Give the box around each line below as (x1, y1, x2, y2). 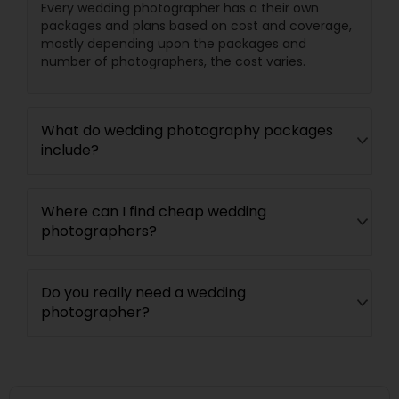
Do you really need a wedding (41, 281, 246, 303)
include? (41, 139, 99, 160)
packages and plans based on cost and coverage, (41, 16, 352, 35)
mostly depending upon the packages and (41, 34, 306, 53)
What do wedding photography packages (41, 119, 333, 141)
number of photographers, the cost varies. (41, 52, 305, 70)
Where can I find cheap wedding (41, 200, 266, 222)
